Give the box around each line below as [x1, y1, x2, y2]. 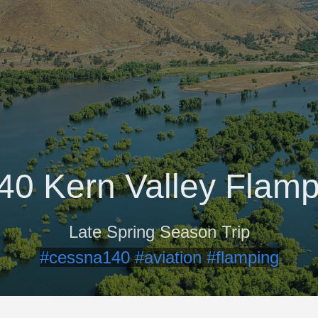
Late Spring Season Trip [68, 222, 250, 241]
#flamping [206, 248, 279, 267]
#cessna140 [39, 248, 135, 267]
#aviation [134, 248, 207, 267]
